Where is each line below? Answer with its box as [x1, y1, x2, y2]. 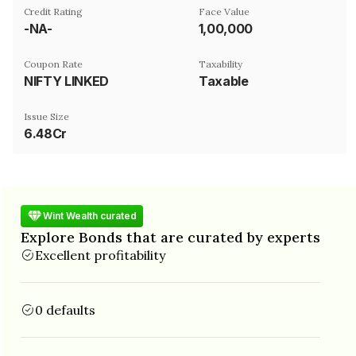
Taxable [199, 72, 249, 89]
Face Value [199, 5, 250, 17]
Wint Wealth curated [43, 210, 137, 222]
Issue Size [24, 110, 69, 122]
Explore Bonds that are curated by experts [21, 227, 320, 246]
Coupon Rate [24, 57, 83, 70]
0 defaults [35, 301, 95, 318]
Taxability [199, 57, 242, 70]
